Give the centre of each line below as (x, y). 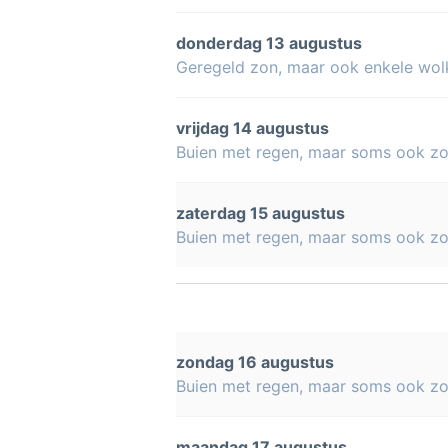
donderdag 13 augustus (269, 43)
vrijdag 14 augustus (252, 128)
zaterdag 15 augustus (260, 213)
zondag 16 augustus (255, 362)
